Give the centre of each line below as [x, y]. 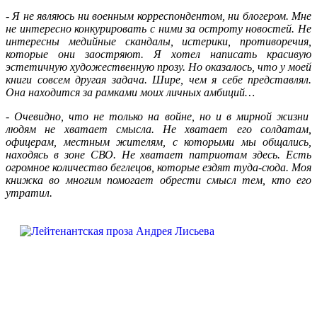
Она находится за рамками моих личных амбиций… [130, 92]
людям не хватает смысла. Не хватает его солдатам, [158, 129]
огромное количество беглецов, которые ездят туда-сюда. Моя [158, 167]
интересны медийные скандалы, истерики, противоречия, [158, 41]
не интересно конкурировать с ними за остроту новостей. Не [158, 28]
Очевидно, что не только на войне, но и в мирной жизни [163, 116]
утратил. [35, 192]
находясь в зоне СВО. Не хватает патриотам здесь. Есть [158, 154]
